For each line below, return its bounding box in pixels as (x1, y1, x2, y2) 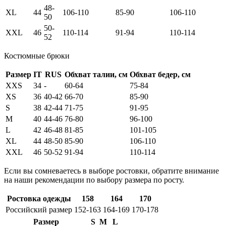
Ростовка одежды (7, 194, 71, 203)
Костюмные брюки (4, 51, 70, 61)
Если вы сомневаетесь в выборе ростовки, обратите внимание (4, 166, 219, 176)
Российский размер (6, 205, 72, 214)
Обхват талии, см (65, 70, 128, 79)
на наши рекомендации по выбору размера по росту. (4, 176, 184, 185)
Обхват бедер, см (130, 70, 191, 79)
